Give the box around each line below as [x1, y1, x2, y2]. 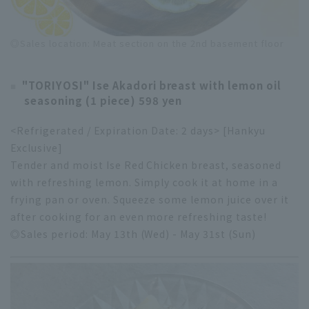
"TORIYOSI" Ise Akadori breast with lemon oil [21, 77, 282, 92]
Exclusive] [10, 140, 63, 154]
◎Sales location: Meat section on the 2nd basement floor [10, 36, 284, 50]
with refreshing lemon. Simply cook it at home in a [10, 175, 279, 189]
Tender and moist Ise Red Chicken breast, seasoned [10, 157, 282, 172]
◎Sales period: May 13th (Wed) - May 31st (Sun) [10, 226, 257, 241]
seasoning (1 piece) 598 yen [24, 92, 183, 108]
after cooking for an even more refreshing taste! [10, 209, 268, 223]
